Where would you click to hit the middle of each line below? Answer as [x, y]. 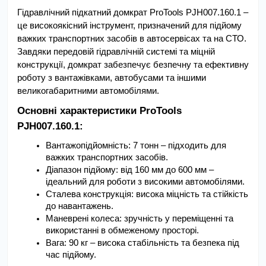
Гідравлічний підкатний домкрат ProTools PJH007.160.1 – [133, 12]
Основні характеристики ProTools [99, 111]
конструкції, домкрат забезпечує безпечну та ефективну [133, 65]
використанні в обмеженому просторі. [122, 230]
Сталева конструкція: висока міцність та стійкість [147, 194]
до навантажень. [80, 206]
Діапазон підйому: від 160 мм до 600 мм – [130, 170]
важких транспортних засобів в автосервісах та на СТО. [132, 39]
